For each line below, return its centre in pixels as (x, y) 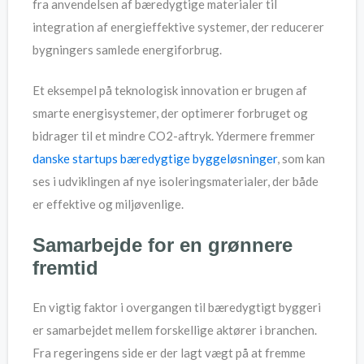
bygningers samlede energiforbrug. (127, 49)
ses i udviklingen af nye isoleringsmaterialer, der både (175, 182)
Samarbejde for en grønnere (162, 245)
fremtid (65, 267)
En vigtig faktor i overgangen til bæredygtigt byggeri (177, 307)
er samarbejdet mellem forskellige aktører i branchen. (175, 329)
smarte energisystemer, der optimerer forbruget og (170, 113)
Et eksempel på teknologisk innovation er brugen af (170, 91)
